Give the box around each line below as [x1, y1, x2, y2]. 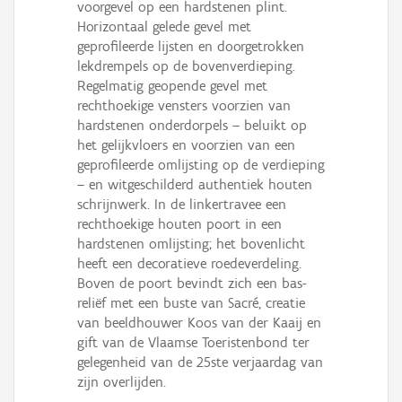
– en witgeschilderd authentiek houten [77, 176, 312, 194]
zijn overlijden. [77, 373, 166, 391]
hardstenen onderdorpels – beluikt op [77, 117, 307, 135]
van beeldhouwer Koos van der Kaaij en [77, 314, 321, 332]
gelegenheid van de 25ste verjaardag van [77, 354, 323, 371]
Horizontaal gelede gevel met [77, 18, 251, 36]
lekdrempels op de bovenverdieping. [77, 57, 295, 75]
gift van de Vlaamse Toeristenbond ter [77, 334, 310, 352]
